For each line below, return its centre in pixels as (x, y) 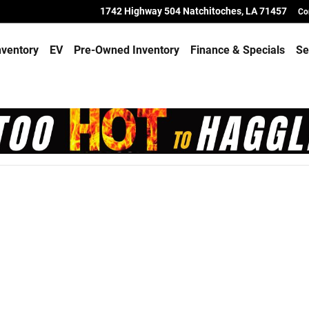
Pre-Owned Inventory (126, 50)
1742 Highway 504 (140, 11)
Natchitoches (212, 11)
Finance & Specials (237, 50)
